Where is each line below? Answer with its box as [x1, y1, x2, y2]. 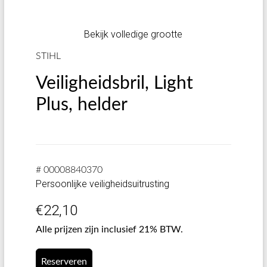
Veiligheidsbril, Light [35, 74, 193, 92]
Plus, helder [35, 96, 128, 114]
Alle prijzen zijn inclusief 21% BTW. [35, 225, 183, 234]
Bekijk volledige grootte [84, 29, 183, 40]
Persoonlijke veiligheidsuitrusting [35, 178, 169, 190]
